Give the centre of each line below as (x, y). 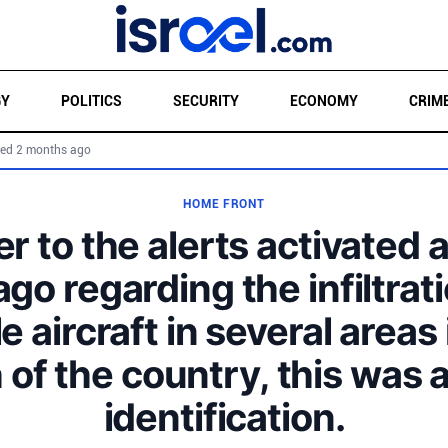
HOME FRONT (224, 204)
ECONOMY (323, 101)
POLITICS (91, 101)
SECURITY (205, 101)
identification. (224, 417)
